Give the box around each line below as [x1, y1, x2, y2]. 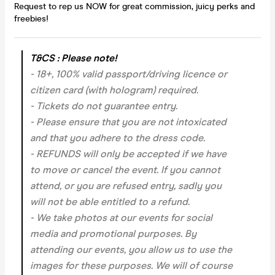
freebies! [14, 13, 48, 24]
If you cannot [161, 163, 220, 176]
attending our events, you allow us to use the [30, 243, 232, 255]
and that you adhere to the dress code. [30, 131, 205, 144]
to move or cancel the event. [30, 163, 161, 176]
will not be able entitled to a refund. [30, 195, 190, 207]
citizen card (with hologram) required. [30, 83, 198, 96]
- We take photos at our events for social [30, 211, 212, 223]
